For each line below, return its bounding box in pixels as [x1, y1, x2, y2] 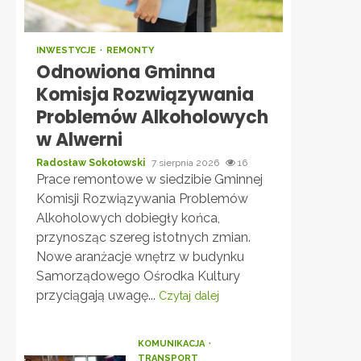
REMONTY [106, 45, 154, 56]
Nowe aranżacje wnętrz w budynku [36, 249, 244, 264]
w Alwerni [36, 127, 122, 152]
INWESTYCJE [36, 45, 98, 56]
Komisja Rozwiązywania [36, 82, 254, 107]
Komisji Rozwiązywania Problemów [36, 191, 248, 206]
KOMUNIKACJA [137, 338, 207, 349]
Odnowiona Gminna [36, 60, 215, 85]
